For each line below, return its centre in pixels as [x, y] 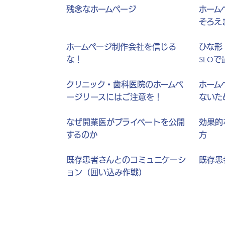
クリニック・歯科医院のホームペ [125, 84]
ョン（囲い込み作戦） [106, 172]
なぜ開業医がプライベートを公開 [126, 122]
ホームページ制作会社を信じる [121, 47]
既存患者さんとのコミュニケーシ [126, 160]
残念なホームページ [101, 9]
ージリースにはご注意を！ [114, 97]
